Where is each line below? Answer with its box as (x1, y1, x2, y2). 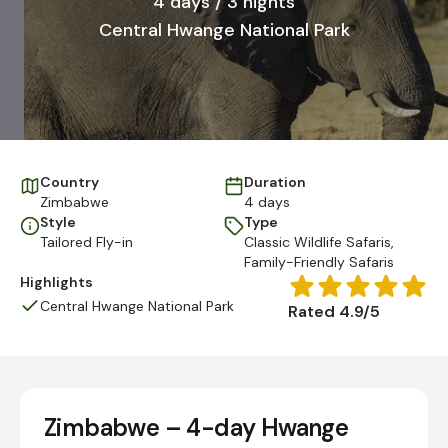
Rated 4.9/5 (288, 301, 380, 322)
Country (40, 173, 99, 191)
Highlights (20, 273, 93, 291)
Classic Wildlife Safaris (244, 233, 391, 251)
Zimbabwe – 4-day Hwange (44, 412, 349, 443)
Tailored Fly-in (40, 233, 133, 251)
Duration (244, 173, 306, 191)
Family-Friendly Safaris (244, 253, 394, 271)
